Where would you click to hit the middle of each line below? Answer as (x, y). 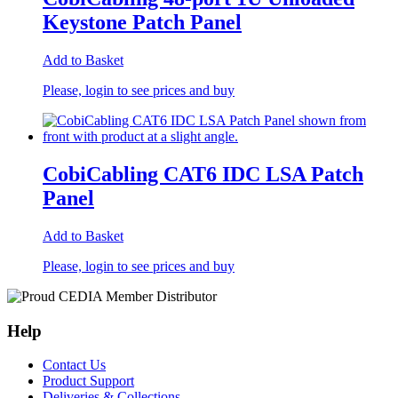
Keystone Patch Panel (142, 23)
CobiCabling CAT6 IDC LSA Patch (203, 175)
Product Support (88, 381)
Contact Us (74, 365)
